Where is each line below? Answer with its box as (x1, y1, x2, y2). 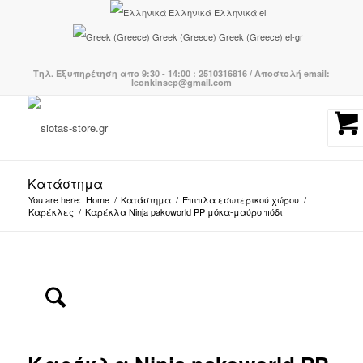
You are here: (28, 193, 81, 206)
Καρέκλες (28, 205, 74, 218)
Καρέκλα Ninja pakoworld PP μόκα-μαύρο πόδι (84, 205, 283, 218)
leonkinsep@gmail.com (130, 76, 232, 88)
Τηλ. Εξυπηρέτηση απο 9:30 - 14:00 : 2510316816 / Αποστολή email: (32, 67, 330, 79)
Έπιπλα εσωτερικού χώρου (181, 193, 299, 206)
